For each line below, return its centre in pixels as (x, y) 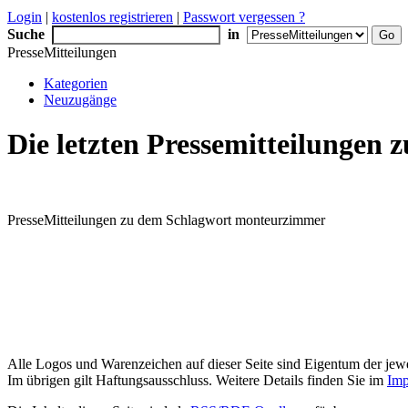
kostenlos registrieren (112, 17)
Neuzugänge (80, 100)
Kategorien (76, 83)
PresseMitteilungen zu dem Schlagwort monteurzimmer (166, 219)
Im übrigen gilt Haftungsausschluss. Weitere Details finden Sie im (197, 380)
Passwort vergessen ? (244, 17)
